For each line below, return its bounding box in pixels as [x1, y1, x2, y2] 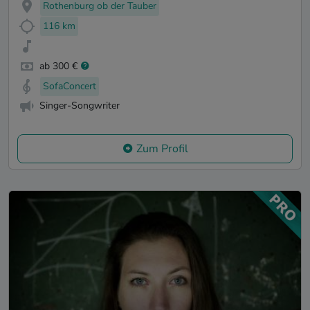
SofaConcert [43, 79, 96, 93]
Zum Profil [136, 141, 188, 157]
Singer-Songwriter [39, 99, 120, 113]
